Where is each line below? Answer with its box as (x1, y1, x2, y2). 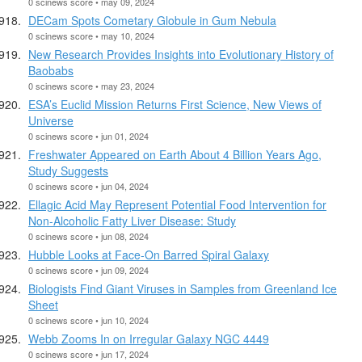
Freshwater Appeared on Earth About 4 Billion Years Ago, (28, 145, 322, 162)
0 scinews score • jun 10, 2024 (28, 313, 149, 326)
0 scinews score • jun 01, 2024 (28, 128, 149, 142)
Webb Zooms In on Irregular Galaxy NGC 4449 (28, 330, 269, 347)
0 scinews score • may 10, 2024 (28, 28, 154, 42)
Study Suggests (28, 162, 108, 179)
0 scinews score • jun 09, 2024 (28, 263, 149, 276)
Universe (28, 112, 74, 128)
